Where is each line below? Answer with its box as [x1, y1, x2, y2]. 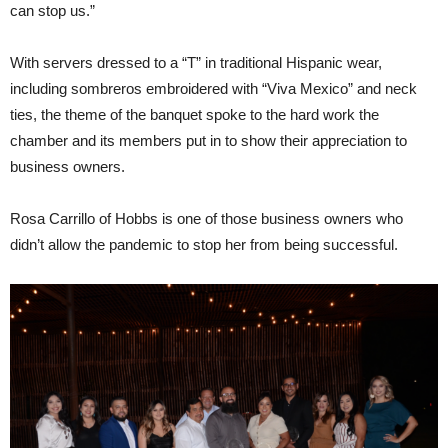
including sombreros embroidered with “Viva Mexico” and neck [10, 80, 417, 98]
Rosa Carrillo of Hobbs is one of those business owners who [10, 210, 403, 228]
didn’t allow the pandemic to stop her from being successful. [10, 236, 398, 254]
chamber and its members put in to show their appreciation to [10, 132, 407, 150]
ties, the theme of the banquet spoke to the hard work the [10, 106, 379, 124]
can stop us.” [10, 2, 95, 20]
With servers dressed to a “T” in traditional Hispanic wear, [10, 54, 382, 72]
